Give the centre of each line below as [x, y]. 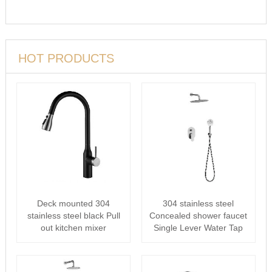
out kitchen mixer [74, 228]
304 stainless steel [199, 203]
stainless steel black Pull [73, 216]
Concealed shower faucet [199, 216]
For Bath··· [198, 240]
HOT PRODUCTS [66, 58]
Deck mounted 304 [74, 203]
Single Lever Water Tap [199, 228]
